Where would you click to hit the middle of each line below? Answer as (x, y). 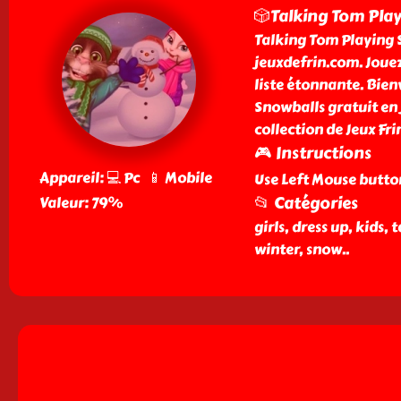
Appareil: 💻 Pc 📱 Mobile (125, 178)
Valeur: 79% (81, 203)
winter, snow (298, 249)
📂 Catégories (306, 203)
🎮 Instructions (312, 153)
